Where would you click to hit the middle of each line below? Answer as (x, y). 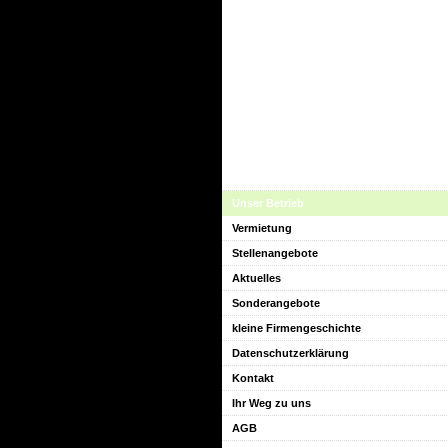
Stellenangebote (275, 253)
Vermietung (262, 228)
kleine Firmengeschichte (296, 328)
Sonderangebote (276, 303)
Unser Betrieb (268, 203)
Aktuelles (256, 278)
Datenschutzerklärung (290, 353)
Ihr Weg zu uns (271, 403)
